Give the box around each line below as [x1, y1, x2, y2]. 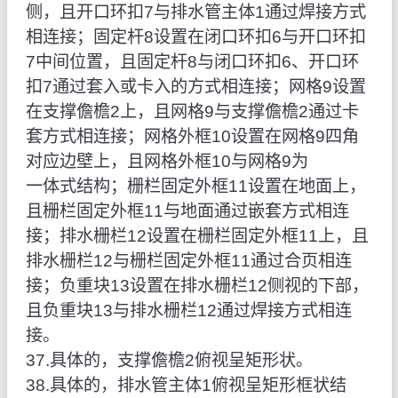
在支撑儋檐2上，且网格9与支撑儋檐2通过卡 [25, 102, 359, 122]
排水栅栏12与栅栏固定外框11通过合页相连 [25, 251, 352, 271]
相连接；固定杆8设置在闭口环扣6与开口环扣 [25, 28, 366, 47]
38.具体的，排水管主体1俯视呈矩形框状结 [25, 376, 346, 395]
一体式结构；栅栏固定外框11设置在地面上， [25, 177, 366, 196]
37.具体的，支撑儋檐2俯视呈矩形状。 [25, 351, 313, 370]
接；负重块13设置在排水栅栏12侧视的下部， [25, 276, 369, 296]
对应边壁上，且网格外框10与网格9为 [25, 152, 308, 171]
